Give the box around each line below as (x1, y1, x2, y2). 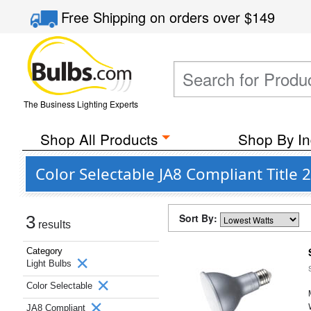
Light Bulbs (26, 258, 74, 269)
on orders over (150, 7, 245, 27)
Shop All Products (40, 128, 158, 149)
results (35, 219, 71, 230)
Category (26, 246, 62, 256)
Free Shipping (61, 7, 151, 27)
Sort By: (179, 211, 220, 225)
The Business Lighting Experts (23, 98, 138, 110)
